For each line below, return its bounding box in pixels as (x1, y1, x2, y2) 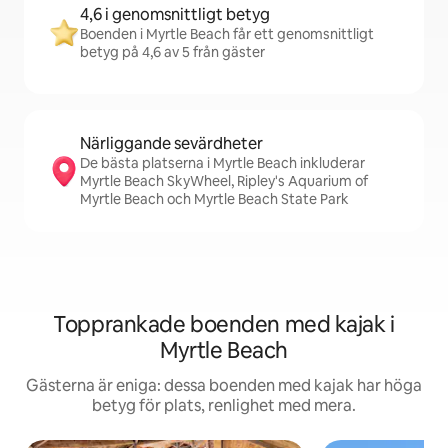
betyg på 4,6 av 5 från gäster (80, 43, 265, 61)
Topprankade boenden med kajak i (53, 310, 395, 339)
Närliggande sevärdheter (80, 133, 263, 154)
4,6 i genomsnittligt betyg (80, 4, 270, 25)
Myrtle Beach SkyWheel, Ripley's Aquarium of (80, 172, 368, 190)
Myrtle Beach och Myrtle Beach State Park (80, 190, 349, 208)
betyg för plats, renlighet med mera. (92, 395, 356, 416)
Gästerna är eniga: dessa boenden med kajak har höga (26, 375, 422, 396)
